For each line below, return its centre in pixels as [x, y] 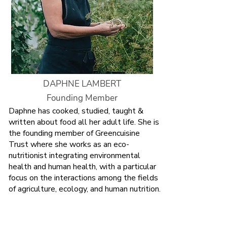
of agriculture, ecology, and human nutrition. [85, 189]
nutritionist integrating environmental [74, 156]
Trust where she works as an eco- [69, 144]
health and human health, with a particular [82, 167]
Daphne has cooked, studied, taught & [76, 111]
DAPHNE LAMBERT [82, 84]
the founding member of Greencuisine [74, 133]
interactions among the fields [106, 178]
